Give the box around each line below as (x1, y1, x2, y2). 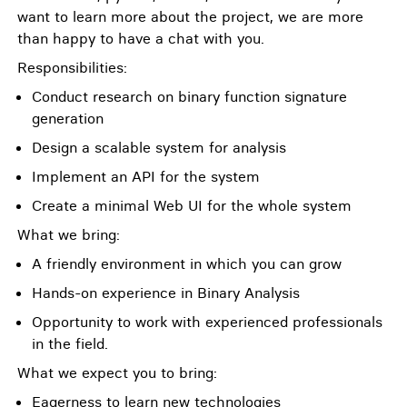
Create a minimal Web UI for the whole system (32, 196, 352, 214)
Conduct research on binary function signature (32, 87, 347, 105)
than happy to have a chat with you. (17, 29, 264, 47)
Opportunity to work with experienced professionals (32, 313, 382, 331)
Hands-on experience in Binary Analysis (32, 283, 300, 302)
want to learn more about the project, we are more (17, 7, 363, 25)
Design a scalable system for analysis (32, 138, 286, 156)
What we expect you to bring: (17, 363, 217, 382)
